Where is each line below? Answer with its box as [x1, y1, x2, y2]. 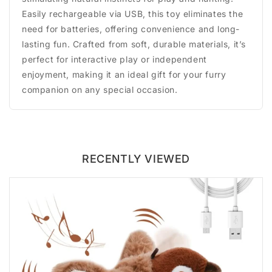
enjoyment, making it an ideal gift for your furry [22, 69, 226, 80]
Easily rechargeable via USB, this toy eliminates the [22, 8, 243, 19]
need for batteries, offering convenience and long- [22, 24, 240, 34]
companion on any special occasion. [22, 84, 178, 95]
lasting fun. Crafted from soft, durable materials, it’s [22, 39, 246, 49]
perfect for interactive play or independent [22, 54, 207, 64]
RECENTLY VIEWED [82, 152, 190, 165]
